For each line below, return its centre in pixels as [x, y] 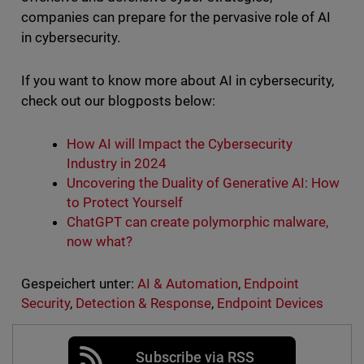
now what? [99, 242]
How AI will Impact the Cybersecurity [180, 144]
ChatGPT [94, 222]
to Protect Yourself [124, 203]
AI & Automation [188, 284]
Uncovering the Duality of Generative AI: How [203, 183]
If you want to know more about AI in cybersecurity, [178, 81]
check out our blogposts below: [121, 101]
